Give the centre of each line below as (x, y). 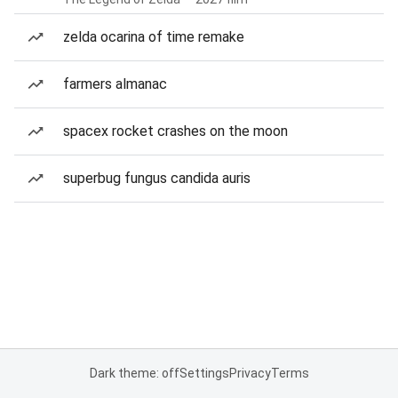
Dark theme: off (134, 373)
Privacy (250, 373)
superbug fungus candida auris (157, 178)
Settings (204, 373)
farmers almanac (115, 84)
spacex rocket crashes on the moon (175, 131)
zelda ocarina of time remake (154, 37)
